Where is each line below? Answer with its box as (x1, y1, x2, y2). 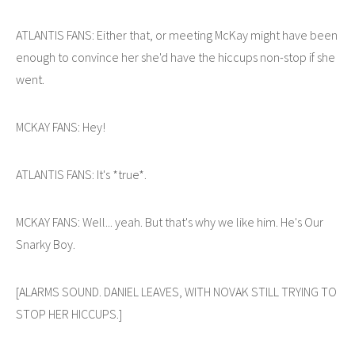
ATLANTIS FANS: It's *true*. (16, 166, 147, 182)
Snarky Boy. (16, 235, 75, 252)
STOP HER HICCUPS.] (16, 305, 122, 322)
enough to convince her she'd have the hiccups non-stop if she (16, 48, 335, 65)
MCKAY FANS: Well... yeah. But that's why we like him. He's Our (16, 213, 323, 230)
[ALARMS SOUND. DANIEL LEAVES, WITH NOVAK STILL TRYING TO (16, 283, 337, 300)
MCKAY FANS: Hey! (16, 118, 105, 135)
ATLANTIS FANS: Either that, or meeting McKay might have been (16, 26, 338, 43)
